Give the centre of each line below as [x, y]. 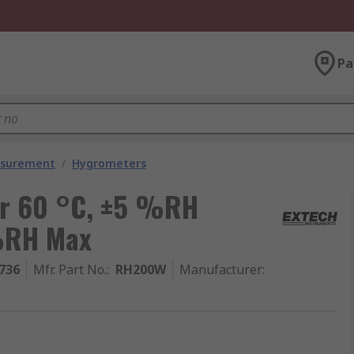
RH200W [141, 269]
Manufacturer [221, 269]
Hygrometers [109, 163]
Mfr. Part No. [70, 269]
